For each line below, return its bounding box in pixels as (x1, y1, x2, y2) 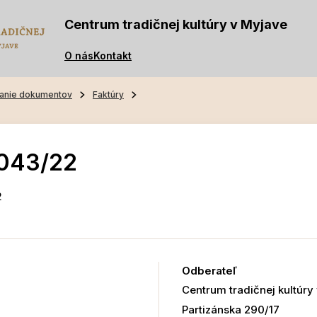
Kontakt (93, 49, 132, 62)
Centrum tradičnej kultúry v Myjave (64, 17, 287, 32)
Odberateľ (181, 264, 237, 278)
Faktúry (93, 89, 124, 100)
